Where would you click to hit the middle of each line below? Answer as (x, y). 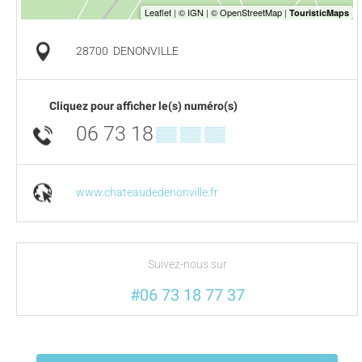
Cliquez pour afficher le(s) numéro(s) (143, 106)
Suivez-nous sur (187, 265)
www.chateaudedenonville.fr (147, 193)
